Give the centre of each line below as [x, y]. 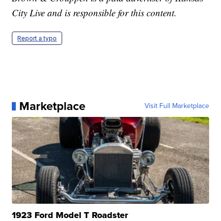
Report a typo [37, 38]
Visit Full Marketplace [177, 106]
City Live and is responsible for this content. [94, 13]
